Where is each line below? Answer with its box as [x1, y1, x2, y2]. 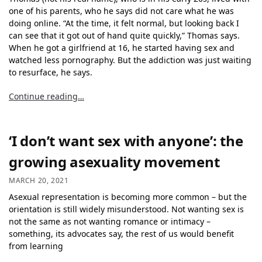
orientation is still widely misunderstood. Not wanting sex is [9, 204, 244, 215]
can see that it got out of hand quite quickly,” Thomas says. [9, 30, 240, 42]
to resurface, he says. [9, 67, 92, 78]
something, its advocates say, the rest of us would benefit [9, 228, 234, 240]
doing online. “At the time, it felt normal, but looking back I [9, 18, 239, 29]
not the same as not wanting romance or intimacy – [9, 216, 211, 227]
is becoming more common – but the [102, 191, 247, 203]
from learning [9, 240, 63, 252]
